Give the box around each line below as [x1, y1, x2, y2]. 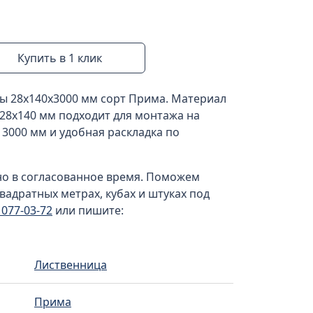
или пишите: [52, 203, 124, 218]
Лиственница [34, 257, 107, 272]
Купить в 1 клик [17, 50, 103, 66]
